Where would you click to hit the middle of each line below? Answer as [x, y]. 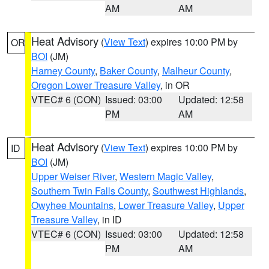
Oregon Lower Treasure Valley [96, 85]
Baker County [128, 71]
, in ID [110, 219]
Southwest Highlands [198, 191]
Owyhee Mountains [72, 205]
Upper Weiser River [73, 176]
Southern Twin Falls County [89, 191]
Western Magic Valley [165, 176]
